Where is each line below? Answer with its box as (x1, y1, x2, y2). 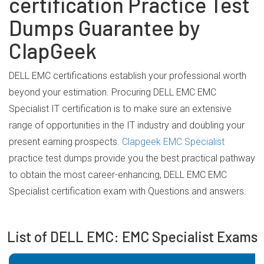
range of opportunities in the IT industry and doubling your (9, 120, 245, 131)
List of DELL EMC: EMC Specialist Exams (6, 228, 258, 245)
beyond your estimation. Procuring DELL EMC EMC (9, 87, 216, 98)
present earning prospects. (9, 136, 122, 147)
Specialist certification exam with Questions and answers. (9, 186, 246, 197)
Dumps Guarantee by (9, 15, 200, 40)
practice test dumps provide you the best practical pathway (9, 153, 255, 164)
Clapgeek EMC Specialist (122, 136, 225, 147)
